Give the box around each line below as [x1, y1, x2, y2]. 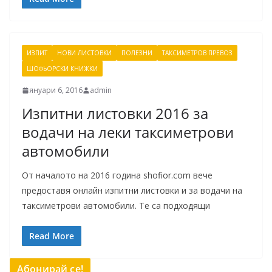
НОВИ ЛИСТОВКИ [57, 49, 112, 58]
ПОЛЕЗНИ [121, 49, 152, 58]
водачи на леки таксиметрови [22, 122, 234, 143]
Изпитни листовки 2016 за [22, 103, 208, 124]
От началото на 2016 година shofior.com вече [22, 169, 212, 182]
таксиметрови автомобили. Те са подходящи [22, 200, 210, 212]
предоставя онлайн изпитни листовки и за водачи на [22, 185, 242, 197]
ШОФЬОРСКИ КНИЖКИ [27, 64, 98, 73]
